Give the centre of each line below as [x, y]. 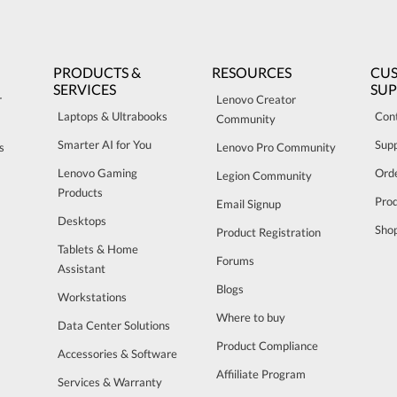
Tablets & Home [98, 249]
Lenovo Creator [256, 99]
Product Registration [269, 232]
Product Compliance [267, 345]
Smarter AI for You [105, 144]
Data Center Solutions [114, 325]
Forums [235, 260]
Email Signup [249, 203]
